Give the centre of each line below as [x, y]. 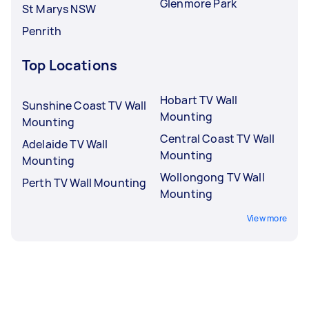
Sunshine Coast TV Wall [84, 105]
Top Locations [70, 65]
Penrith [42, 31]
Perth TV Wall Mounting [84, 182]
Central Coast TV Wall [218, 138]
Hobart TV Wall [199, 100]
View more [267, 218]
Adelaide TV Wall [65, 144]
